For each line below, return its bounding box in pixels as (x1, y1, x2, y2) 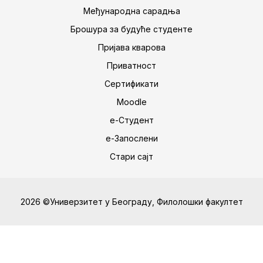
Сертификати (104, 79, 159, 89)
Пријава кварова (97, 42, 166, 52)
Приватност (107, 60, 156, 70)
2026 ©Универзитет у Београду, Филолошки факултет (20, 197, 243, 207)
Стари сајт (110, 151, 153, 161)
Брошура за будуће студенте (70, 24, 193, 34)
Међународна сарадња (83, 6, 180, 16)
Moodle (116, 97, 147, 107)
